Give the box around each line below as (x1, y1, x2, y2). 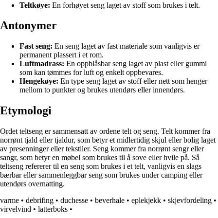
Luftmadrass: (19, 59, 64, 68)
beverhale (95, 196, 125, 205)
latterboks (38, 205, 68, 214)
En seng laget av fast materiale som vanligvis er (53, 42, 200, 51)
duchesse (60, 196, 88, 205)
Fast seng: (19, 42, 53, 51)
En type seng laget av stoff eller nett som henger (58, 77, 207, 86)
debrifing (26, 196, 54, 205)
